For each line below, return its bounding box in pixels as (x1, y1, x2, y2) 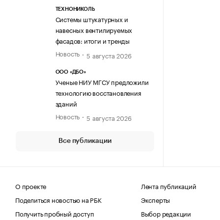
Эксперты (140, 194, 170, 204)
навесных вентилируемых (55, 25, 133, 35)
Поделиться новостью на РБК (15, 194, 102, 204)
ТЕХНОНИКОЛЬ (55, 6, 95, 12)
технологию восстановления (55, 87, 141, 97)
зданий (55, 98, 77, 108)
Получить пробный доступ (15, 208, 94, 218)
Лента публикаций (140, 180, 196, 191)
